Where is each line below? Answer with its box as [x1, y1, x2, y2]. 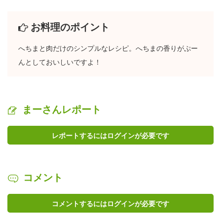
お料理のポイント [31, 21, 110, 33]
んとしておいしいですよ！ [18, 58, 101, 66]
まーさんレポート [22, 104, 101, 115]
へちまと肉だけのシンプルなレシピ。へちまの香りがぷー [18, 44, 198, 52]
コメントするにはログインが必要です [52, 199, 169, 208]
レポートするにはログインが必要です [52, 131, 169, 140]
